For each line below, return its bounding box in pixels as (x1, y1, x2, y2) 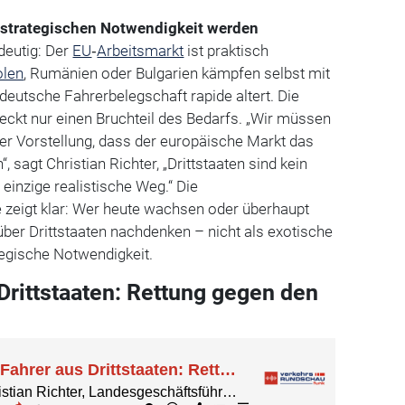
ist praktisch (184, 41, 269, 60)
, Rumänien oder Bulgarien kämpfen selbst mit (24, 63, 331, 82)
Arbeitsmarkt (97, 41, 184, 60)
